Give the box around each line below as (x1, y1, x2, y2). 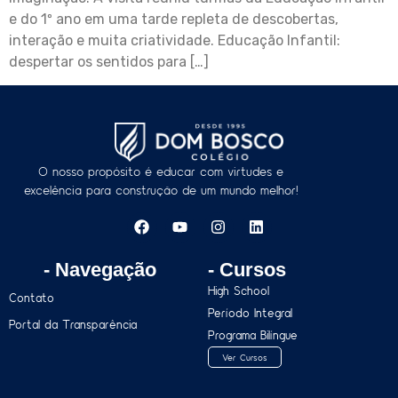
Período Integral (208, 305, 292, 320)
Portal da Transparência (9, 316, 137, 331)
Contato (9, 290, 54, 305)
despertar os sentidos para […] (9, 52, 209, 70)
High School (208, 283, 269, 298)
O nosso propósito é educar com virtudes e (38, 163, 284, 179)
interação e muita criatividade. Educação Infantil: (9, 31, 340, 49)
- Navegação (43, 258, 156, 281)
